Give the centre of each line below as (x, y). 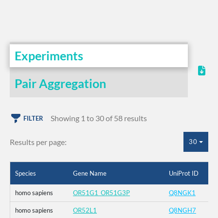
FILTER (33, 118)
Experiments (49, 55)
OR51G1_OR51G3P (101, 193)
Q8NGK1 (182, 193)
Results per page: (38, 142)
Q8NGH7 (182, 210)
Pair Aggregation (60, 83)
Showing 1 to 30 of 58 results (99, 118)
